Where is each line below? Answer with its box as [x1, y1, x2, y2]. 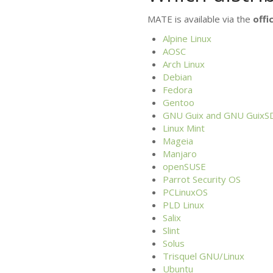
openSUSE [162, 160, 206, 172]
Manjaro [162, 147, 197, 160]
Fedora [162, 83, 193, 96]
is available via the [172, 13, 253, 26]
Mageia [162, 134, 193, 147]
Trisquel [162, 249, 199, 262]
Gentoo [162, 96, 194, 108]
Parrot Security [162, 172, 229, 185]
